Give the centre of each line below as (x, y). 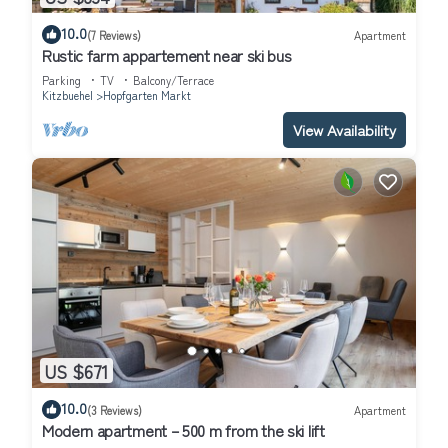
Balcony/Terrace (173, 80)
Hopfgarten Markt (147, 95)
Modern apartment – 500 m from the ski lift (183, 430)
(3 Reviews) (114, 409)
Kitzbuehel (67, 95)
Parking (61, 80)
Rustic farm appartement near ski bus (167, 55)
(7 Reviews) (114, 34)
